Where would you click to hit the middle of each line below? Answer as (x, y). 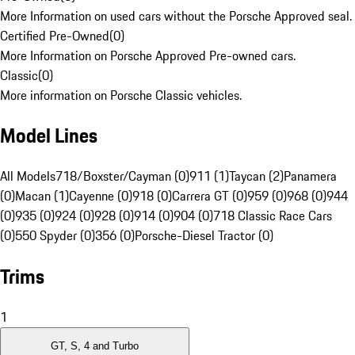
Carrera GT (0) (210, 196)
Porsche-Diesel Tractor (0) (204, 236)
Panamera (310, 176)
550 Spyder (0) (55, 236)
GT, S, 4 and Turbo (95, 346)
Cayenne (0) (101, 196)
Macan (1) (42, 196)
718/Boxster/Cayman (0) (122, 176)
